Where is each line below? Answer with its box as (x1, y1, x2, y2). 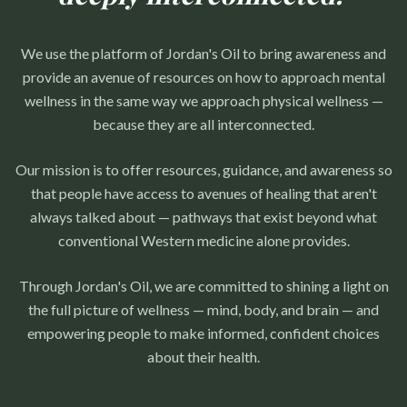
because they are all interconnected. (93, 114, 314, 133)
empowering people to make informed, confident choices (27, 323, 380, 342)
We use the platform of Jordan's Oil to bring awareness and (21, 44, 386, 62)
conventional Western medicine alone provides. (57, 231, 350, 249)
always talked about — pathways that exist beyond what (30, 207, 377, 225)
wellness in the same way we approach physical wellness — (24, 91, 383, 109)
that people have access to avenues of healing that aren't (30, 184, 377, 202)
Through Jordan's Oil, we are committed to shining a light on (18, 276, 389, 294)
